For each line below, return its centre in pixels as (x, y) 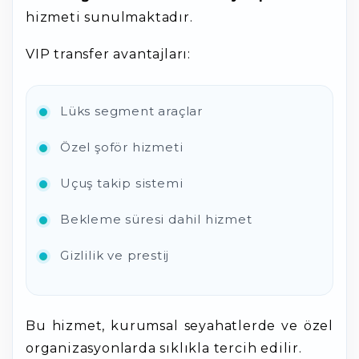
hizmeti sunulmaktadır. (109, 17)
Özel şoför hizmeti (122, 147)
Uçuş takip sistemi (122, 183)
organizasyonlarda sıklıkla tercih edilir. (164, 348)
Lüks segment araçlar (131, 111)
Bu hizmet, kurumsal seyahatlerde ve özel (179, 326)
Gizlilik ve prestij (115, 255)
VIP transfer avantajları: (108, 54)
